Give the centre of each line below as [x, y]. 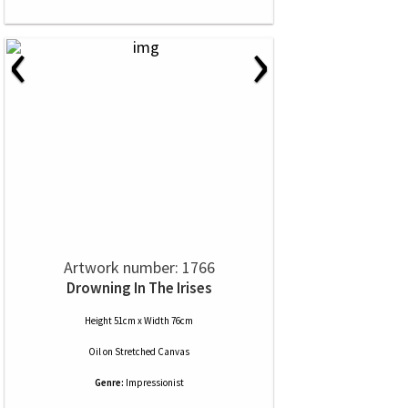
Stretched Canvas [152, 352]
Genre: [109, 382]
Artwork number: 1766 [139, 267]
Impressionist [154, 382]
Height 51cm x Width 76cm [139, 321]
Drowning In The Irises [139, 288]
